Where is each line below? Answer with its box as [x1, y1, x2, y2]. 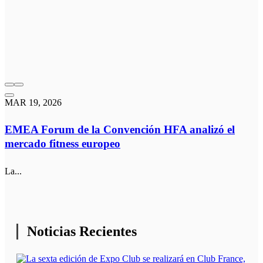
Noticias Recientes [27, 223, 137, 239]
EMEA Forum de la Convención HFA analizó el [5, 123, 235, 136]
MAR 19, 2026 [5, 97, 62, 107]
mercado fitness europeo [5, 137, 120, 150]
